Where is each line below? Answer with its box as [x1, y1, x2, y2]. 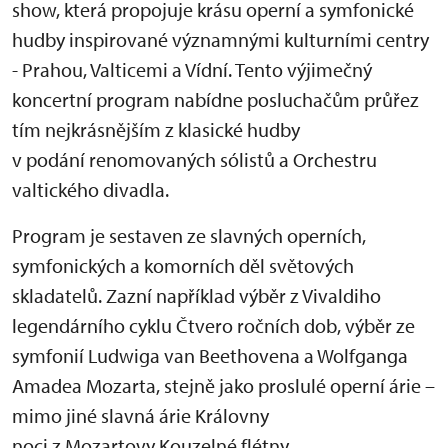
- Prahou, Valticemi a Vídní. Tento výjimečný [12, 56, 372, 82]
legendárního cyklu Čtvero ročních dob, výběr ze [12, 312, 415, 338]
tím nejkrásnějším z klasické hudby [12, 116, 300, 142]
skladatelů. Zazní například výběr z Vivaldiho [12, 282, 381, 308]
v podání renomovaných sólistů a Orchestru [12, 146, 377, 172]
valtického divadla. [12, 176, 169, 202]
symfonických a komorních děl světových [12, 252, 354, 278]
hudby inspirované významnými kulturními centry [12, 26, 429, 52]
